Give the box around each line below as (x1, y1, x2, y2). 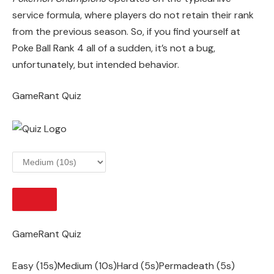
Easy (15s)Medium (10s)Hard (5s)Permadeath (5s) (12, 259, 235, 272)
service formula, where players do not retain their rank (12, 8, 254, 21)
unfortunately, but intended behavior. (12, 57, 179, 71)
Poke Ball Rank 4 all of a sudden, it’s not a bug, (12, 41, 215, 54)
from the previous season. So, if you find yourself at (12, 24, 240, 38)
